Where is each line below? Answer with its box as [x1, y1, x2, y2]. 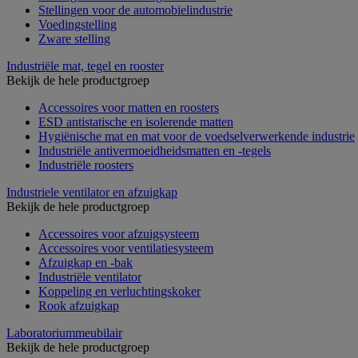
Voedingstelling [38, 17, 117, 31]
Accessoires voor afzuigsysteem [38, 226, 199, 241]
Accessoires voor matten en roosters [38, 100, 219, 114]
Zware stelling [38, 31, 110, 46]
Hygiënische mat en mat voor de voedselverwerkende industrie [38, 129, 355, 143]
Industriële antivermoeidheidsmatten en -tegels [38, 143, 271, 157]
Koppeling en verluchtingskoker [38, 284, 201, 298]
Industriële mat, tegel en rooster [6, 58, 164, 73]
